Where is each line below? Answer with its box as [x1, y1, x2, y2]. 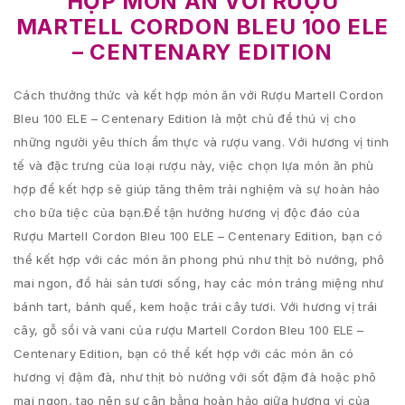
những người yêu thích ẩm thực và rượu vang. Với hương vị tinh [14, 135, 390, 149]
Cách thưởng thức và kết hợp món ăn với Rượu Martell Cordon [14, 88, 384, 102]
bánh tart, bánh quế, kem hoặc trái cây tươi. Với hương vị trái [14, 299, 378, 314]
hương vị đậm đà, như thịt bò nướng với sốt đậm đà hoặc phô [14, 370, 377, 384]
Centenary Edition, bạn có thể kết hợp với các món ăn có [14, 346, 354, 361]
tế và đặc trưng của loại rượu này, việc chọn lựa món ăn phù [14, 158, 374, 173]
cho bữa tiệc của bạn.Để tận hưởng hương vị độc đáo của [14, 205, 360, 220]
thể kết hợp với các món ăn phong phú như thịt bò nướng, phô [14, 252, 385, 267]
